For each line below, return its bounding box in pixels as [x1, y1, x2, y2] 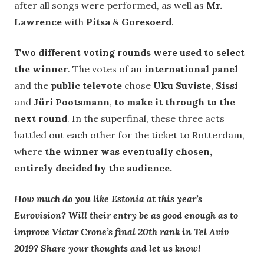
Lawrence [14, 15, 62, 28]
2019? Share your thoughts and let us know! [14, 242, 200, 254]
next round [14, 112, 67, 124]
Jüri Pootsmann [34, 95, 110, 108]
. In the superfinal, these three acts [67, 112, 225, 124]
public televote [48, 79, 122, 91]
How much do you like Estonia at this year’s [14, 192, 202, 204]
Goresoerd [121, 15, 171, 28]
